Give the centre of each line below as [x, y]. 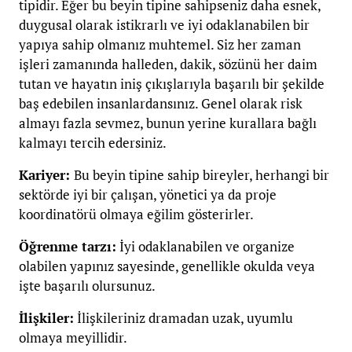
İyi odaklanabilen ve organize [205, 247]
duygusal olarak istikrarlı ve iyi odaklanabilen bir [164, 25]
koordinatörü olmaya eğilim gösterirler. [136, 214]
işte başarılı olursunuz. [87, 286]
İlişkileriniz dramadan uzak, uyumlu [183, 318]
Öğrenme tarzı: [68, 247]
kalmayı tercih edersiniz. [93, 143]
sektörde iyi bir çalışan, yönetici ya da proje [148, 195]
